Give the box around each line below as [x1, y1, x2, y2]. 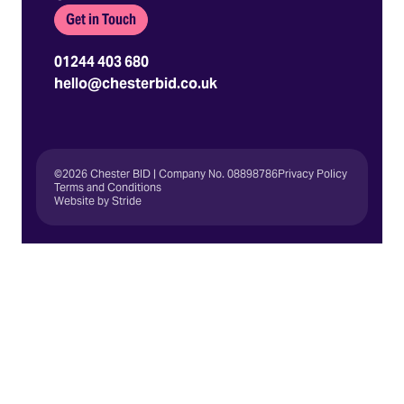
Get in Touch [66, 10, 136, 29]
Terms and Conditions [54, 180, 161, 194]
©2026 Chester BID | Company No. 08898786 [54, 167, 278, 180]
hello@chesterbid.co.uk [54, 74, 217, 93]
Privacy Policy [278, 167, 347, 180]
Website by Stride [54, 194, 142, 207]
